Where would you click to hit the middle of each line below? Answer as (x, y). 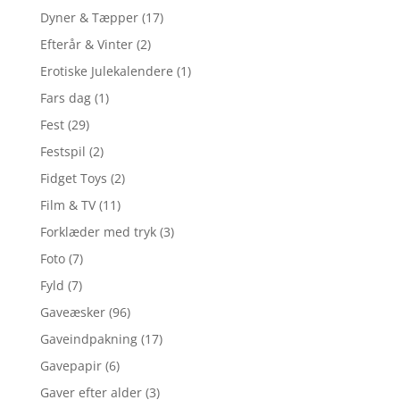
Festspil (62, 152)
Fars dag (65, 98)
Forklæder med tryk (98, 232)
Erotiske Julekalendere (106, 71)
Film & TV (67, 205)
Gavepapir (71, 366)
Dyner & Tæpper (89, 18)
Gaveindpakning (88, 339)
